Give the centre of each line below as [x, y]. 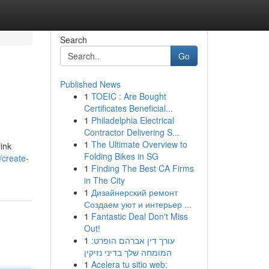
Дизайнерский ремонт [134, 192]
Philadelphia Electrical [132, 120]
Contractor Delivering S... [131, 132]
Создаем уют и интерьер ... [138, 204]
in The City [104, 180]
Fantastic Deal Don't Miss [139, 216]
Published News [90, 84]
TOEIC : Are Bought [128, 96]
